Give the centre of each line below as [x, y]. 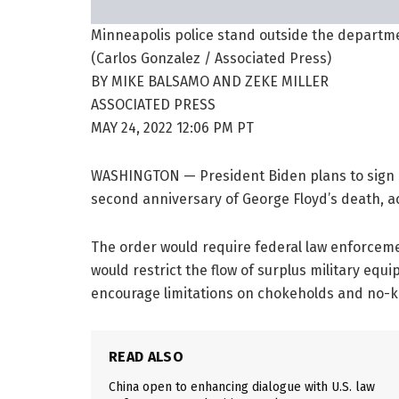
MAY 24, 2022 [134, 128]
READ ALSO [146, 357]
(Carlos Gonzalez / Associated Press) [211, 59]
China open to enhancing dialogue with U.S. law [242, 387]
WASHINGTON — [145, 176]
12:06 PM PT [215, 128]
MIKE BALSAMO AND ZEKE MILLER [220, 82]
